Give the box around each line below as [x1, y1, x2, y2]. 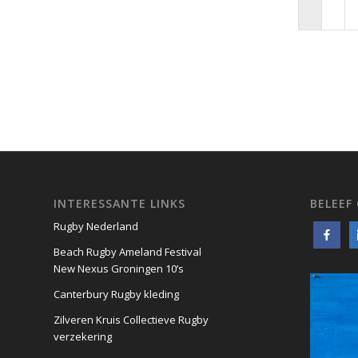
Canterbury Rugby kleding [54, 287, 179, 302]
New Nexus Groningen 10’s [54, 261, 184, 276]
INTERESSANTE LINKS [54, 196, 185, 212]
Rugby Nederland [54, 219, 138, 234]
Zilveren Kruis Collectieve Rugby [54, 312, 209, 328]
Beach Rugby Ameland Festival [54, 245, 201, 260]
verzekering [54, 329, 112, 344]
